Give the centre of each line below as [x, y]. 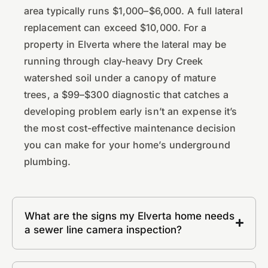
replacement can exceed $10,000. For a [115, 27]
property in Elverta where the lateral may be [125, 44]
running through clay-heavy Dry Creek [114, 61]
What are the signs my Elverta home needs [130, 216]
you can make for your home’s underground [127, 144]
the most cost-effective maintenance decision [130, 128]
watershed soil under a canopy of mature [120, 77]
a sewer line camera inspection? [103, 229]
